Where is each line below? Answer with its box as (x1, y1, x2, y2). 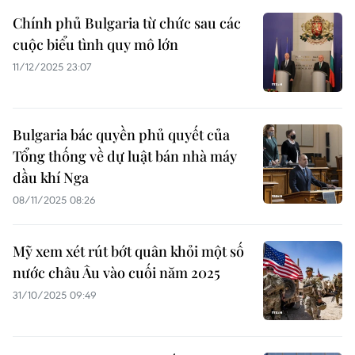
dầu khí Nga (13, 168, 89, 187)
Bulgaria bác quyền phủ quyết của (13, 125, 230, 144)
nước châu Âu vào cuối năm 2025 (13, 263, 220, 282)
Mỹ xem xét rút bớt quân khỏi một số (13, 242, 244, 261)
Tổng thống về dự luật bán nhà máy (13, 147, 237, 166)
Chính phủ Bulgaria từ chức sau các (13, 13, 241, 32)
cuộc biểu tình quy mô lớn (13, 35, 178, 54)
